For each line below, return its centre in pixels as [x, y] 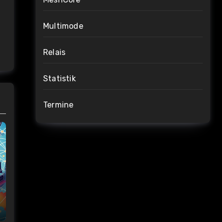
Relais [55, 52]
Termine [58, 105]
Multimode [63, 26]
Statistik [59, 79]
